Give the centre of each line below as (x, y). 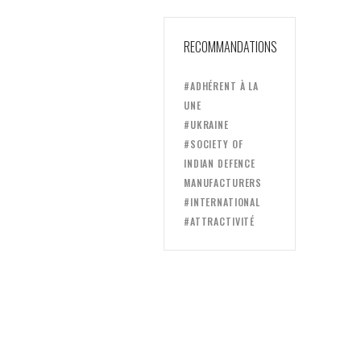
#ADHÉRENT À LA (221, 86)
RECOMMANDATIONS (230, 47)
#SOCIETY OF (213, 144)
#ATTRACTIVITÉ (219, 221)
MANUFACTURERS (223, 183)
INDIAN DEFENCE (220, 163)
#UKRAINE (206, 124)
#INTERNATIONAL (222, 202)
